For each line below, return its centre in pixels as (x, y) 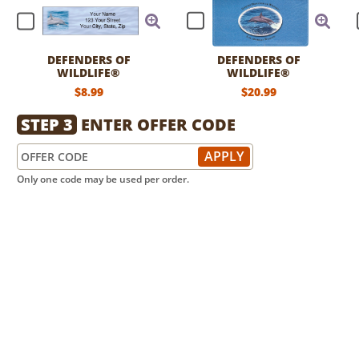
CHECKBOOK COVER (258, 98)
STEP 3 (47, 125)
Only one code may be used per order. (103, 179)
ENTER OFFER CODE (156, 125)
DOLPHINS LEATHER (258, 85)
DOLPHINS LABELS (89, 85)
